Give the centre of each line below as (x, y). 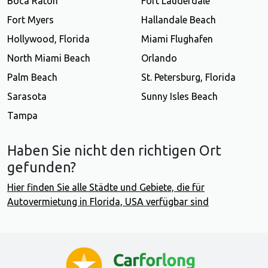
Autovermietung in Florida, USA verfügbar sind (108, 202)
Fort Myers (31, 20)
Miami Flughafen (177, 39)
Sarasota (27, 97)
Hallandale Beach (179, 20)
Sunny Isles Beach (179, 97)
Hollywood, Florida (48, 39)
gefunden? (42, 167)
